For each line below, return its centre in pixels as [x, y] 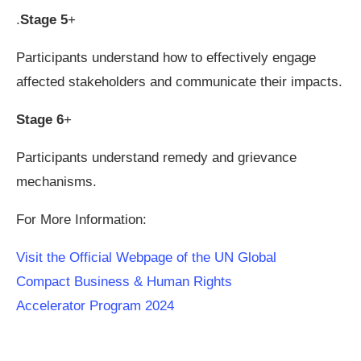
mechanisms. [56, 182]
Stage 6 [40, 120]
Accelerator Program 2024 [95, 306]
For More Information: [81, 220]
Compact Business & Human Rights [124, 282]
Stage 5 [44, 20]
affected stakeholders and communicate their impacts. [179, 82]
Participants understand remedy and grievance [156, 158]
